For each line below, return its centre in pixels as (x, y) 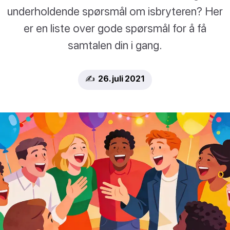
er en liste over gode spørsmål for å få (115, 28)
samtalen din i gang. (115, 45)
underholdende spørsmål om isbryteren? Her (115, 11)
